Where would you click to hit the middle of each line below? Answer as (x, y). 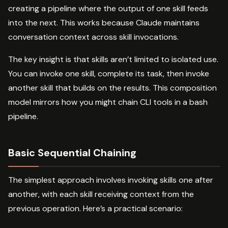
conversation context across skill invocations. (93, 37)
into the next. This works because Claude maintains (104, 22)
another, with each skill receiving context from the (101, 194)
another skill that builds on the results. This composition (112, 88)
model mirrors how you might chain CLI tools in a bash (108, 102)
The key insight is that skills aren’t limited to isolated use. (113, 59)
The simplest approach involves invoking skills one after (111, 180)
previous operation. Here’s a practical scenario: (95, 208)
